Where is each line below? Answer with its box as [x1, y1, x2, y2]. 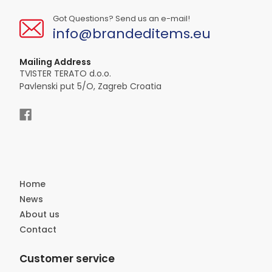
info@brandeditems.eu [52, 24, 211, 43]
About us [19, 208, 59, 220]
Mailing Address [19, 56, 91, 68]
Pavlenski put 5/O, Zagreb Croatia [19, 80, 161, 92]
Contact [19, 223, 56, 236]
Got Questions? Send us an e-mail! [52, 13, 190, 24]
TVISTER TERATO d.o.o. [19, 67, 111, 80]
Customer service [19, 251, 115, 266]
